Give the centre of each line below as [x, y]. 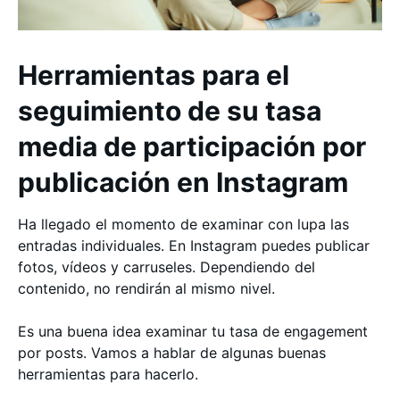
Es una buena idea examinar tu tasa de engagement [193, 331]
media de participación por [192, 146]
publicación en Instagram [183, 182]
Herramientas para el [154, 75]
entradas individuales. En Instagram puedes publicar [194, 246]
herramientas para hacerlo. [110, 374]
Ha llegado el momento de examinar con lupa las [183, 224]
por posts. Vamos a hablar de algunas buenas [172, 353]
